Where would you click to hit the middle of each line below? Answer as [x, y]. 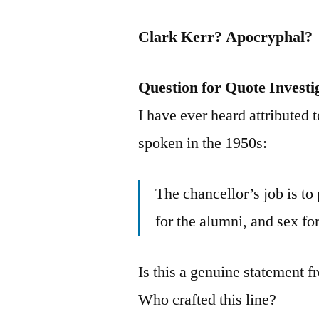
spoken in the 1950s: [203, 143]
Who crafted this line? [208, 299]
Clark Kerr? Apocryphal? [226, 37]
